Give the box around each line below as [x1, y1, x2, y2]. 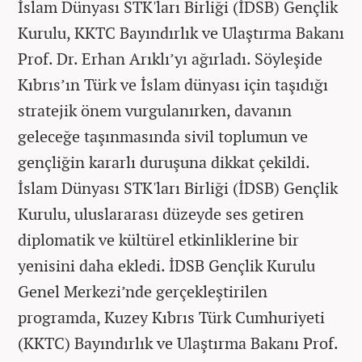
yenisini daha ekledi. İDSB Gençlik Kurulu [18, 254, 315, 276]
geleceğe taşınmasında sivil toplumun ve [18, 124, 308, 147]
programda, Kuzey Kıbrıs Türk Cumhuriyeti [18, 305, 325, 328]
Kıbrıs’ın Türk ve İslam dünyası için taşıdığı [18, 73, 328, 95]
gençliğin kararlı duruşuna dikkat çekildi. [18, 150, 309, 173]
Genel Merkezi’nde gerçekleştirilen [18, 280, 267, 302]
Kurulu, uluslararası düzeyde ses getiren [18, 202, 304, 225]
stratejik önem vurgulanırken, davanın [18, 99, 292, 121]
